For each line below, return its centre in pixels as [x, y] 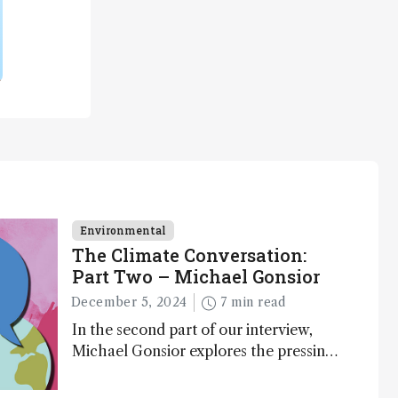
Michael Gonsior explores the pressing [203, 351]
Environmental [123, 230]
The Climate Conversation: [189, 255]
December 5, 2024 [129, 302]
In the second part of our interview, [192, 330]
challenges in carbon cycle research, [196, 373]
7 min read [258, 302]
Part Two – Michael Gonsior [196, 276]
